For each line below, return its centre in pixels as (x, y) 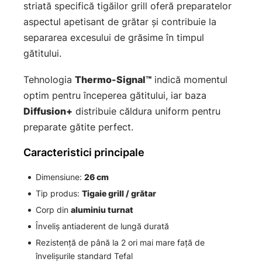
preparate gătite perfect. (78, 127)
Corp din (53, 210)
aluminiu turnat (102, 210)
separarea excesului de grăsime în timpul (114, 38)
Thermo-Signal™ (113, 80)
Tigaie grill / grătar (119, 194)
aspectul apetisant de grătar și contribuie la (120, 22)
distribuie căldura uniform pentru (146, 111)
